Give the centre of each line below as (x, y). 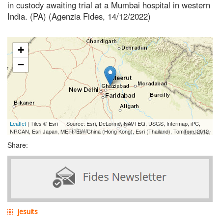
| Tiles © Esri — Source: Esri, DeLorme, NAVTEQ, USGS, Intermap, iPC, (113, 123)
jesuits (27, 211)
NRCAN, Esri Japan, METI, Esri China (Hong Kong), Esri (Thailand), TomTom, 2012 (109, 131)
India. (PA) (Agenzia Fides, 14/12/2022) (79, 16)
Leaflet (18, 123)
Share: (18, 145)
